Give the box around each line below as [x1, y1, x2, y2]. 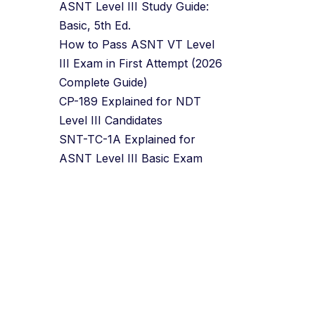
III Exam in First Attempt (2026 [58, 56, 222, 70]
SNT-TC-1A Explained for [58, 132, 195, 146]
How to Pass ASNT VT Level [58, 37, 214, 51]
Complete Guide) [58, 75, 148, 89]
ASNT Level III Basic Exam [58, 151, 202, 165]
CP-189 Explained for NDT [58, 94, 201, 108]
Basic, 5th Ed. [58, 18, 131, 32]
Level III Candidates [58, 113, 162, 127]
